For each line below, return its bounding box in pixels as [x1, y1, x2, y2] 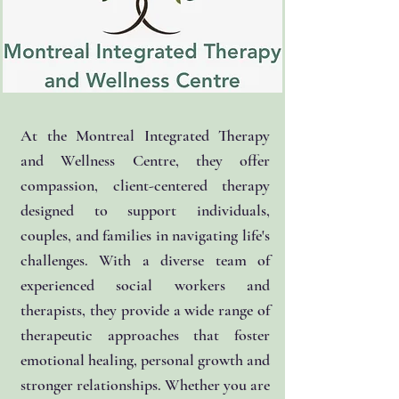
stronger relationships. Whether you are [20, 375, 270, 395]
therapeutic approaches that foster [20, 325, 270, 345]
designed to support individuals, [20, 200, 270, 220]
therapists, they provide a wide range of [20, 300, 270, 320]
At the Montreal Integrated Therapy [20, 126, 270, 145]
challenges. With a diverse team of [20, 250, 270, 270]
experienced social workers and [20, 275, 270, 295]
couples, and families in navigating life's [20, 225, 270, 245]
